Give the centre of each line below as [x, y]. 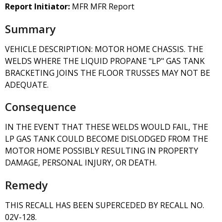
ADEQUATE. [27, 84]
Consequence [41, 107]
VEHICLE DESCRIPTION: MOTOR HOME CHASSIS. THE [104, 49]
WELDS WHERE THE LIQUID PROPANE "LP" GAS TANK [105, 61]
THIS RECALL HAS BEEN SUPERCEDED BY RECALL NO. [105, 205]
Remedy [27, 185]
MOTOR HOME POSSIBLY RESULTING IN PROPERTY [102, 151]
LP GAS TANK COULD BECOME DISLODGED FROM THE [107, 139]
